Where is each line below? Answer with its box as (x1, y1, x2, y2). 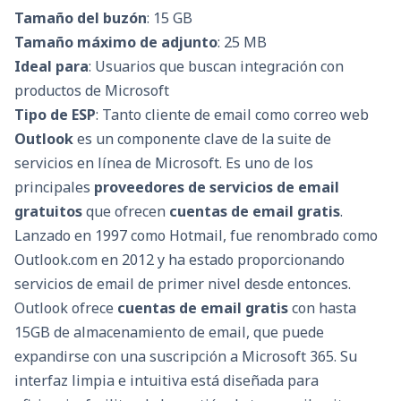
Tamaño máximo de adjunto (14, 32, 218, 53)
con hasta (288, 298, 356, 319)
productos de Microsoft (14, 81, 169, 101)
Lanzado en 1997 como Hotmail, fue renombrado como (14, 226, 378, 246)
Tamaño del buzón (14, 8, 147, 29)
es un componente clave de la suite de (73, 129, 331, 149)
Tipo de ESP (14, 105, 96, 125)
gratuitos (14, 201, 82, 222)
